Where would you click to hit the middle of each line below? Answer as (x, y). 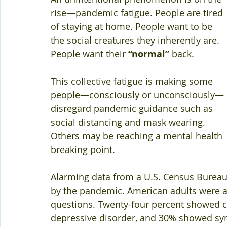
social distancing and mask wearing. (129, 122)
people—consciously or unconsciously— (137, 95)
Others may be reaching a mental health (138, 136)
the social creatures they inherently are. (136, 40)
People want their (89, 54)
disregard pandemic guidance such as (133, 108)
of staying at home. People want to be (133, 26)
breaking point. (83, 149)
